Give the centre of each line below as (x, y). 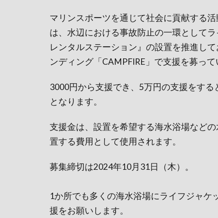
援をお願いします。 (89, 210)
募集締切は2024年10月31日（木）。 (122, 166)
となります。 (76, 101)
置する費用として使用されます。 (115, 141)
